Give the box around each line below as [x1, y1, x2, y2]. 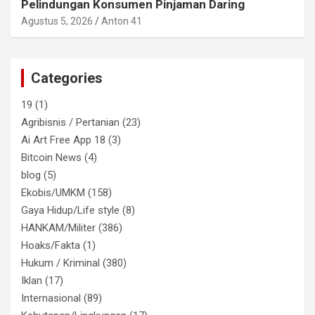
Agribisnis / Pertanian [21, 115, 120, 129]
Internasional [21, 291, 81, 304]
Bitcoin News [21, 150, 82, 164]
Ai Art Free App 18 [21, 133, 105, 146]
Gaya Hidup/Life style [21, 203, 120, 217]
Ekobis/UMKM [21, 186, 85, 199]
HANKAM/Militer [21, 221, 96, 234]
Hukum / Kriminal [21, 256, 100, 269]
